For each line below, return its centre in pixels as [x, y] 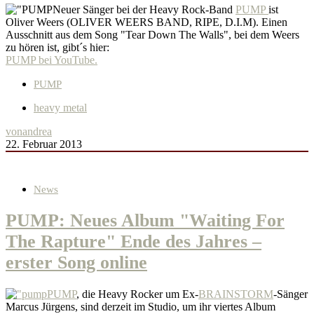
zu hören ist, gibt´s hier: [57, 47]
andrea [37, 131]
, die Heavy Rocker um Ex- [137, 294]
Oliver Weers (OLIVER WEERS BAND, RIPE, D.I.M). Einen [146, 22]
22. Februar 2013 [44, 144]
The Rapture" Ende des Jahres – [134, 242]
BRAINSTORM [236, 294]
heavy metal [60, 108]
